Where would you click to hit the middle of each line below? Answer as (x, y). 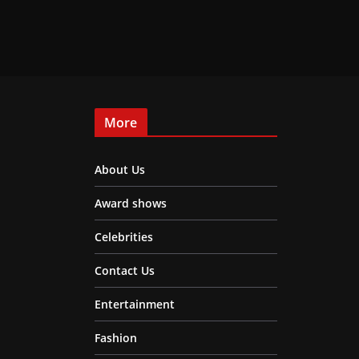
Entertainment (135, 304)
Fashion (116, 338)
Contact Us (125, 270)
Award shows (131, 203)
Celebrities (124, 237)
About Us (120, 169)
